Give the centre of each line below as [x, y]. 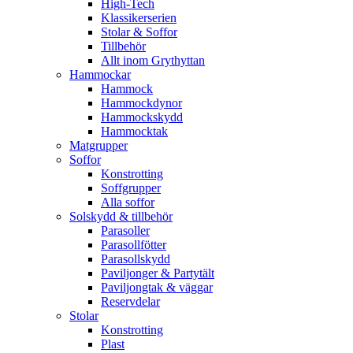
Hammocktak [134, 131]
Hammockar [100, 74]
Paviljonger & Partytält [158, 273]
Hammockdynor [141, 102]
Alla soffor [128, 202]
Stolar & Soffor [139, 32]
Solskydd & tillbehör [121, 216]
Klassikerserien [139, 17]
